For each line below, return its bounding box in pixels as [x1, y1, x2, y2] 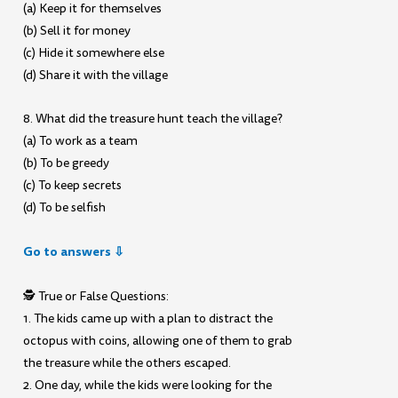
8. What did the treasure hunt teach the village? [23, 110, 283, 128]
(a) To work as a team [23, 132, 139, 150]
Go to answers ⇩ [23, 243, 125, 261]
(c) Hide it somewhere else [23, 44, 165, 61]
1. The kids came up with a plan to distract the [23, 309, 274, 327]
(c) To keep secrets [23, 177, 123, 195]
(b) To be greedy [23, 155, 110, 172]
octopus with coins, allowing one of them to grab [23, 331, 293, 349]
